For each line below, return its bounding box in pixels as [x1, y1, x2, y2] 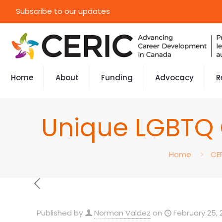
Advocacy [155, 72, 194, 83]
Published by [37, 208, 83, 218]
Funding [101, 72, 133, 83]
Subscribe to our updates [16, 6, 110, 16]
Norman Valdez [94, 208, 151, 218]
